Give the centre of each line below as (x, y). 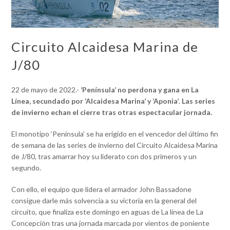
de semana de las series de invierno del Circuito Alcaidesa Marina (115, 145)
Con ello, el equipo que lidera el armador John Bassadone (102, 189)
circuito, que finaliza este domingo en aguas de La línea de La (108, 212)
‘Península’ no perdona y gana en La (140, 89)
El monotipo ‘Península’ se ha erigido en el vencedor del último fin (115, 133)
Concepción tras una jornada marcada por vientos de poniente (111, 223)
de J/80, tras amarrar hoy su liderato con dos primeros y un (104, 156)
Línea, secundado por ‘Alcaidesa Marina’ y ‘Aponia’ (95, 101)
